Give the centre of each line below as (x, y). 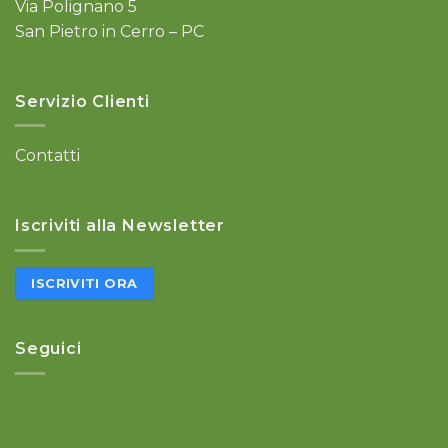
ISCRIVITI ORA (84, 283)
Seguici (48, 349)
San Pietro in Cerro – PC (109, 31)
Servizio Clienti (82, 101)
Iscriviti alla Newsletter (120, 226)
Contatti (47, 156)
